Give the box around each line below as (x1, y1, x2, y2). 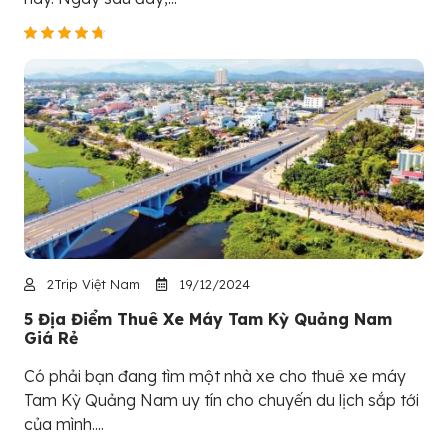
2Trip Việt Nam (43, 276, 140, 293)
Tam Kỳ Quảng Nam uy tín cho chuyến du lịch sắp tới (24, 390, 419, 411)
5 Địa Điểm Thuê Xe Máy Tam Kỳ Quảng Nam (24, 309, 392, 330)
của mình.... (24, 414, 104, 435)
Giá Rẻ (24, 328, 78, 349)
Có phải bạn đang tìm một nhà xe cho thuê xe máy (24, 366, 406, 387)
